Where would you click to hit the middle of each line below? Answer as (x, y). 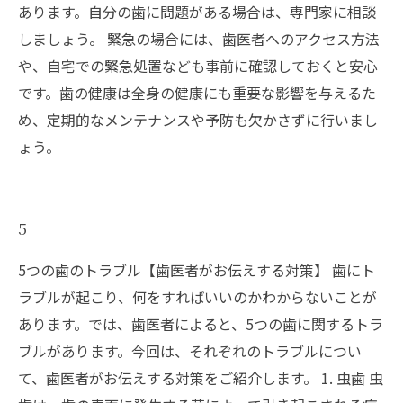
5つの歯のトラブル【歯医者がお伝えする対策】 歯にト (197, 269)
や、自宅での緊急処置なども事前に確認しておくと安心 (198, 65)
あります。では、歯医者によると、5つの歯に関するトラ (201, 323)
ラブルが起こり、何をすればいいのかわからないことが (197, 296)
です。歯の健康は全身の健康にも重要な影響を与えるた (197, 92)
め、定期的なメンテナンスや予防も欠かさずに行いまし (198, 119)
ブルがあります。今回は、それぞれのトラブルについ (190, 350)
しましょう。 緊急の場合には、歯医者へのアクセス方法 (199, 38)
